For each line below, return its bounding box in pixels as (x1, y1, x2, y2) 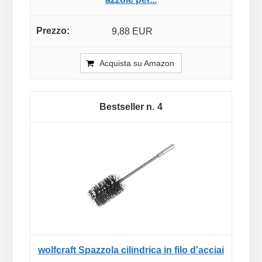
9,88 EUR (111, 26, 153, 36)
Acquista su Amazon (99, 58, 174, 68)
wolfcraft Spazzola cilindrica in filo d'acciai (38, 244, 224, 255)
